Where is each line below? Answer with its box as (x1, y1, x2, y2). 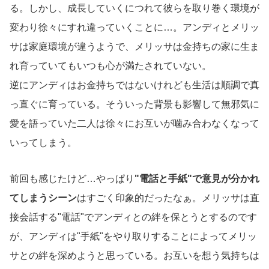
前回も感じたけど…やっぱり (10, 174, 134, 184)
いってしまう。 (10, 137, 77, 148)
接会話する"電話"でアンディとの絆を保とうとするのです (10, 212, 257, 223)
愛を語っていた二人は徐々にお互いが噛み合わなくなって (10, 118, 259, 128)
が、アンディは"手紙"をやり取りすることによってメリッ (10, 231, 257, 242)
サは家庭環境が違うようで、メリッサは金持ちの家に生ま (10, 41, 259, 52)
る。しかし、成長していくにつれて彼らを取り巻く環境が (10, 2, 259, 13)
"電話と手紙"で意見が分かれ (134, 174, 259, 184)
